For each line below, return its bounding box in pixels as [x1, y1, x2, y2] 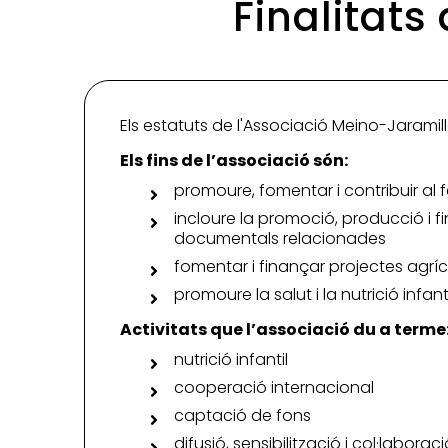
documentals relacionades [174, 227, 386, 251]
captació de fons [174, 404, 311, 428]
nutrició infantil [174, 348, 288, 372]
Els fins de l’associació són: [120, 149, 348, 173]
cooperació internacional [174, 376, 374, 400]
